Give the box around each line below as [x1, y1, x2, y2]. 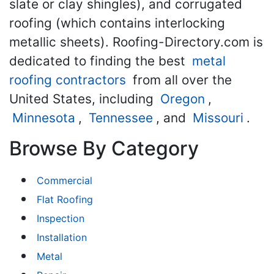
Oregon [160, 91, 205, 106]
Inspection [37, 212, 84, 224]
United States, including [9, 91, 157, 106]
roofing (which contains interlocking [9, 15, 225, 31]
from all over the [129, 72, 232, 87]
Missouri [193, 110, 243, 125]
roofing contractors [9, 72, 126, 87]
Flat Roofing [37, 193, 93, 206]
